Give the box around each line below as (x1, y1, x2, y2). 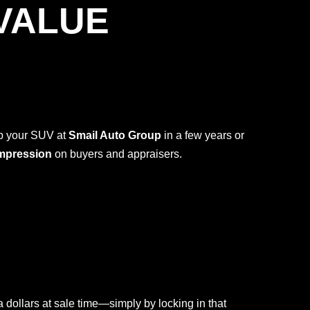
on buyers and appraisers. (52, 148, 182, 160)
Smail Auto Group (69, 129, 161, 141)
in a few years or (161, 129, 244, 141)
